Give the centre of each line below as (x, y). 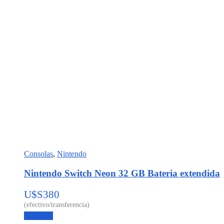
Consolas (38, 154)
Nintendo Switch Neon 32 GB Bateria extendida (122, 173)
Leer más (38, 215)
